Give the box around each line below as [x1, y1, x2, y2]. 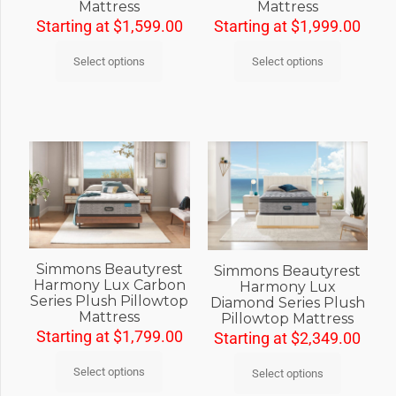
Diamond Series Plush [209, 294, 365, 312]
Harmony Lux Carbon [33, 276, 186, 293]
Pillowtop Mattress [221, 310, 354, 328]
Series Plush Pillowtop [30, 292, 189, 309]
